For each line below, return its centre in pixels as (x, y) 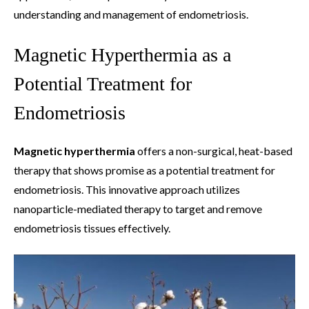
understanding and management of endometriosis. (131, 14)
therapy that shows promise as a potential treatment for (144, 170)
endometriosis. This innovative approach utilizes (127, 190)
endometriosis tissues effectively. (92, 228)
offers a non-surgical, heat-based (214, 151)
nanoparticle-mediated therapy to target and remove (138, 209)
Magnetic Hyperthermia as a (122, 55)
